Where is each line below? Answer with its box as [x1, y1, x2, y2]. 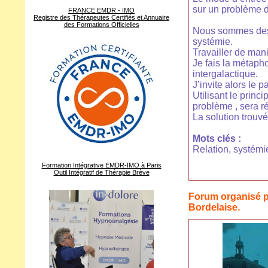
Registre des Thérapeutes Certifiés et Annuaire [33, 14, 169, 22]
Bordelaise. [188, 202, 240, 213]
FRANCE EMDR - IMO [68, 7, 135, 14]
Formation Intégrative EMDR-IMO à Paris [41, 162, 162, 169]
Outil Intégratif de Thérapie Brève [53, 169, 150, 176]
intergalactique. [193, 69, 258, 80]
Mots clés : [193, 133, 241, 144]
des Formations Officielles [63, 21, 139, 29]
